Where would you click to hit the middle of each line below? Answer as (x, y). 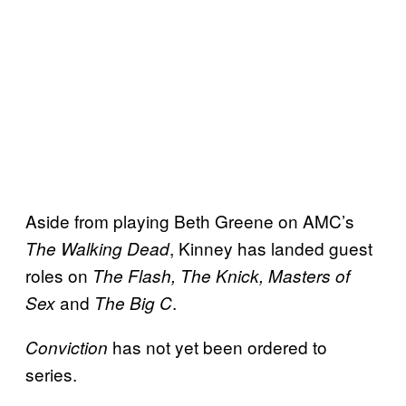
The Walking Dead (97, 248)
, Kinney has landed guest (271, 247)
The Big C (133, 302)
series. (51, 373)
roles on (59, 275)
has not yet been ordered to (217, 346)
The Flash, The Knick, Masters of (221, 275)
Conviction (67, 347)
